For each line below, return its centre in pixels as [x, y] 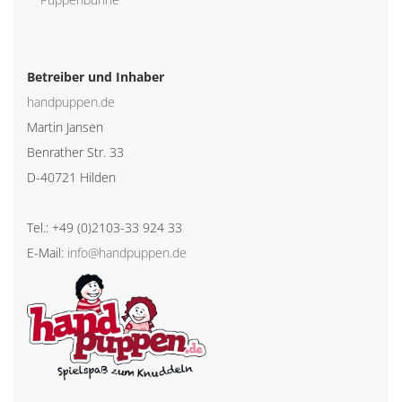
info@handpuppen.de [127, 252]
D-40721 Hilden [71, 177]
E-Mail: [47, 252]
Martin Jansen [65, 127]
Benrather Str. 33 [75, 152]
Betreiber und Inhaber [96, 76]
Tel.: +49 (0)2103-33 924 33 [105, 227]
